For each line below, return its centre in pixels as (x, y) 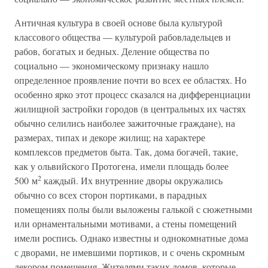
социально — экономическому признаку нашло (112, 66)
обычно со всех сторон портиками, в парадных (111, 195)
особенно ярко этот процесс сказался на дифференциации (133, 94)
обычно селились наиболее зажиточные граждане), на (125, 123)
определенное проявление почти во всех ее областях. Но (130, 80)
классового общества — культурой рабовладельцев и (123, 37)
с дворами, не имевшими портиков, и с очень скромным (130, 252)
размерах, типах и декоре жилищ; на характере (110, 137)
